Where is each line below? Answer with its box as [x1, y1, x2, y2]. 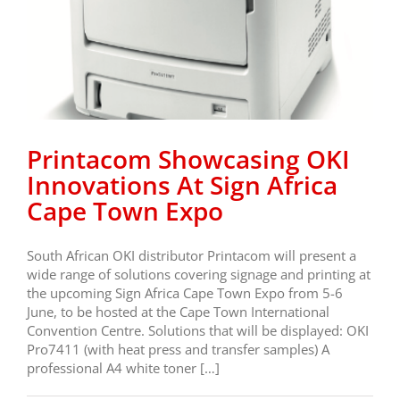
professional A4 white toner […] [27, 359, 220, 378]
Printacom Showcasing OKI [27, 142, 350, 177]
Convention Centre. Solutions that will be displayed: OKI [27, 321, 369, 340]
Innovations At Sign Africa [27, 168, 337, 203]
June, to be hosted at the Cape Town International [27, 303, 329, 321]
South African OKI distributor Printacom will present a [27, 246, 356, 265]
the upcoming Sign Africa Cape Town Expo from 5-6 [27, 284, 343, 303]
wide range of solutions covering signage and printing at [27, 265, 371, 284]
